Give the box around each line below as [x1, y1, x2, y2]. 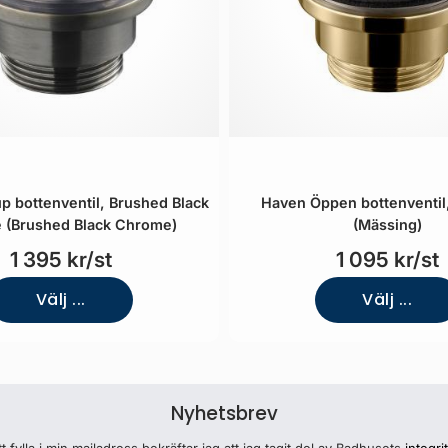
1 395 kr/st [9, 247, 112, 272]
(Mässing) [352, 216, 422, 233]
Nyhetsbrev [170, 400, 278, 427]
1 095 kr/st [335, 247, 439, 272]
